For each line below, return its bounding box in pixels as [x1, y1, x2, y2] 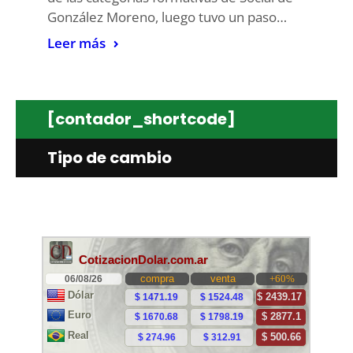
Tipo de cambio [47, 147, 172, 169]
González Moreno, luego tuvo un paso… [47, 8, 287, 26]
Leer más [47, 34, 106, 52]
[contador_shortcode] [47, 108, 236, 130]
